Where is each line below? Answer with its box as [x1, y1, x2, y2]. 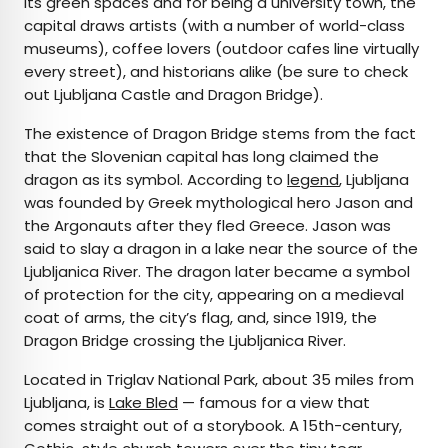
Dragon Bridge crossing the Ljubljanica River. [24, 329, 346, 351]
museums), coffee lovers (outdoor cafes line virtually [24, 37, 419, 59]
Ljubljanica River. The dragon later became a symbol [24, 260, 410, 282]
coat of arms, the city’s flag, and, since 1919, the [24, 306, 377, 328]
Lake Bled [109, 391, 178, 413]
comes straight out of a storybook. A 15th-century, [24, 414, 402, 436]
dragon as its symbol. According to [24, 168, 287, 190]
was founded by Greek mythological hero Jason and [24, 191, 413, 213]
